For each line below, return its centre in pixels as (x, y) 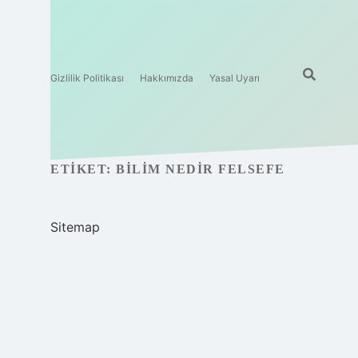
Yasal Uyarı (235, 78)
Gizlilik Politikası (87, 78)
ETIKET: (83, 169)
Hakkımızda (167, 78)
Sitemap (75, 227)
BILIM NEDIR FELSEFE (201, 169)
